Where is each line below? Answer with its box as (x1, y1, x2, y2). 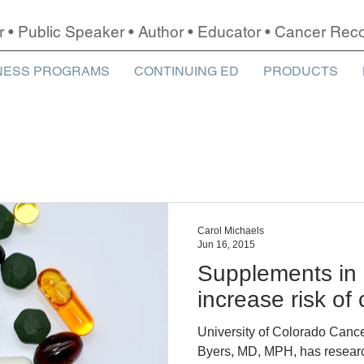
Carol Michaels (197, 225, 264, 236)
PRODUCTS (263, 63, 338, 79)
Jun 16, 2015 (197, 238, 255, 250)
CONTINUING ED (134, 63, 239, 79)
